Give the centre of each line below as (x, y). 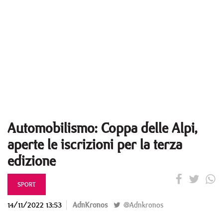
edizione (32, 161)
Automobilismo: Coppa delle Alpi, (103, 128)
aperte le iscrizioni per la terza (95, 144)
